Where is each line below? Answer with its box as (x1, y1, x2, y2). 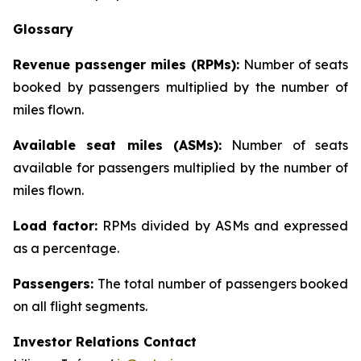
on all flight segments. (13, 298, 147, 314)
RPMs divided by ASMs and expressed (98, 218, 349, 234)
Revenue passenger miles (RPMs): (13, 56, 239, 73)
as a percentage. (13, 240, 119, 256)
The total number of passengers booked (93, 276, 348, 292)
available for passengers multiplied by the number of (13, 160, 348, 176)
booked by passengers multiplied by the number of (13, 79, 348, 95)
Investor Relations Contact (13, 334, 197, 350)
